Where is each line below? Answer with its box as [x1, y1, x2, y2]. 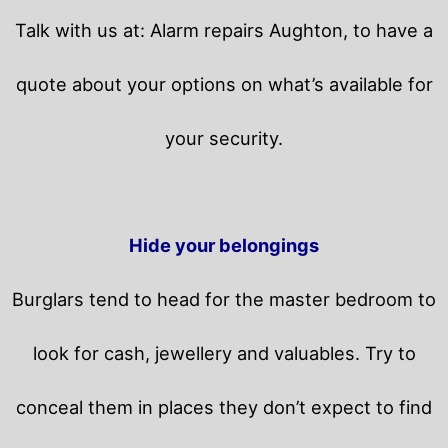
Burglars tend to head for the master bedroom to [12, 287, 436, 310]
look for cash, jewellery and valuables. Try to [32, 341, 416, 364]
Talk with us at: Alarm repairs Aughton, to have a [15, 18, 433, 41]
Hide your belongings [129, 233, 319, 256]
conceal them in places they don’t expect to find [16, 395, 432, 418]
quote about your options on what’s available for [15, 72, 433, 95]
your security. [165, 126, 283, 149]
